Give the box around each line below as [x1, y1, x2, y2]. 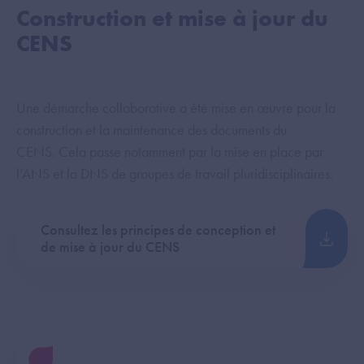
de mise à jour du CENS [41, 237, 180, 257]
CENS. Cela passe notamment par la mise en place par [16, 141, 323, 161]
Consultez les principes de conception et [41, 220, 275, 240]
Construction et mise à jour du [16, 3, 328, 32]
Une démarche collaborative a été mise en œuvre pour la [16, 97, 336, 117]
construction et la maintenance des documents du [16, 119, 287, 139]
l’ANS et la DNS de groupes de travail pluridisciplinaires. [16, 163, 333, 183]
